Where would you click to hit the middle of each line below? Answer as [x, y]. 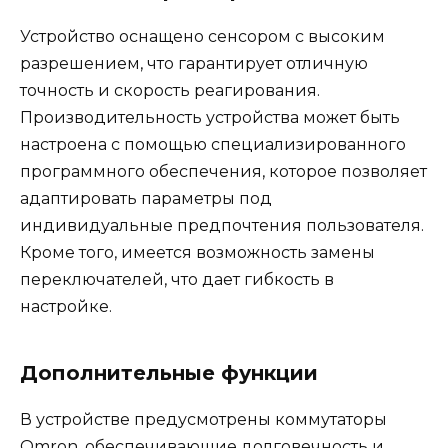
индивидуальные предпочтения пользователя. [222, 225]
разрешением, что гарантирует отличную [194, 63]
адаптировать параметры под [146, 198]
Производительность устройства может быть [210, 117]
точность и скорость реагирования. [170, 90]
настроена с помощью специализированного [213, 144]
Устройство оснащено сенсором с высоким [202, 36]
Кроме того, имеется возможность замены [197, 252]
